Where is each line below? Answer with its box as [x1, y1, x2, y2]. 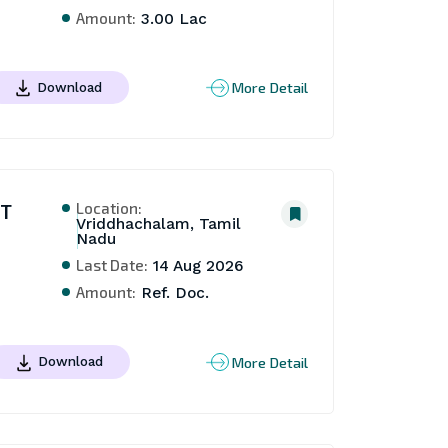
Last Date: [76, 255, 149, 275]
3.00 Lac [136, 9, 208, 28]
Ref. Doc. [136, 284, 210, 303]
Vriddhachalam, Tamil [76, 215, 242, 234]
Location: [76, 198, 143, 218]
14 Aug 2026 [148, 257, 245, 276]
